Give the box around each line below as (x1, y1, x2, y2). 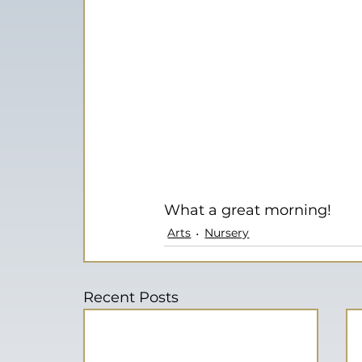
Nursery (204, 225, 250, 241)
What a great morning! (164, 200, 332, 219)
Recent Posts (83, 288, 179, 306)
